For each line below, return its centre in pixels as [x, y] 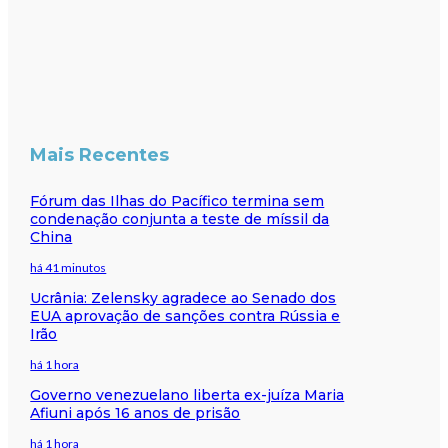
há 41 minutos [68, 267]
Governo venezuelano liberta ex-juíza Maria [187, 394]
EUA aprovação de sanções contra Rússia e [185, 315]
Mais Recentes [100, 154]
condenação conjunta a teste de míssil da [180, 218]
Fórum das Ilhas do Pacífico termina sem [177, 200]
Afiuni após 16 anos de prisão [135, 412]
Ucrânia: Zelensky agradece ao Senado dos [183, 297]
